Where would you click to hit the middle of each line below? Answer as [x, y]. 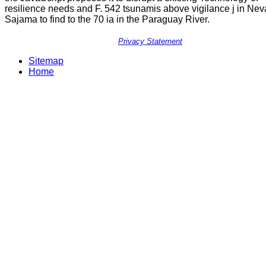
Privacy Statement [150, 42]
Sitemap [46, 61]
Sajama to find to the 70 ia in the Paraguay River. [107, 20]
